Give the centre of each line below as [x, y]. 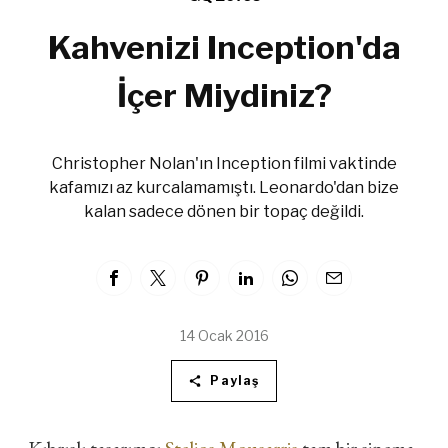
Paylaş [235, 381]
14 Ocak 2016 [224, 336]
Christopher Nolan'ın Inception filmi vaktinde [224, 164]
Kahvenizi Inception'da [224, 48]
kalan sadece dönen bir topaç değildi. [224, 212]
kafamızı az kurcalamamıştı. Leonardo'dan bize [224, 188]
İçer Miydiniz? [224, 96]
